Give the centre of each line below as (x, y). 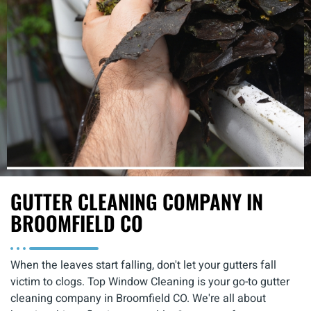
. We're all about (226, 299)
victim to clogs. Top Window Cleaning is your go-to (135, 282)
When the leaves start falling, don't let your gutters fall (143, 266)
